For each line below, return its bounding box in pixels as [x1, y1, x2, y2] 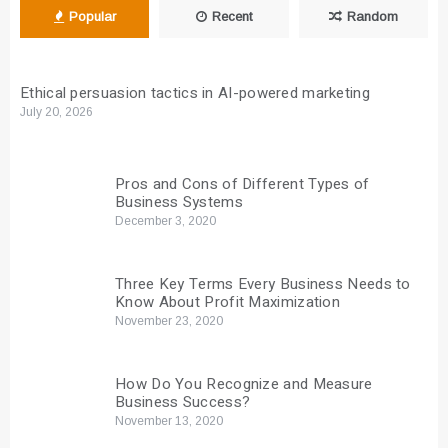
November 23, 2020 [115, 314, 223, 329]
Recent [211, 9, 252, 25]
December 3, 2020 [115, 214, 216, 229]
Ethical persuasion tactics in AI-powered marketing [20, 82, 370, 105]
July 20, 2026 [20, 105, 93, 120]
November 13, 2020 [115, 414, 223, 429]
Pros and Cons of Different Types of [115, 173, 370, 196]
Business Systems [115, 191, 243, 214]
